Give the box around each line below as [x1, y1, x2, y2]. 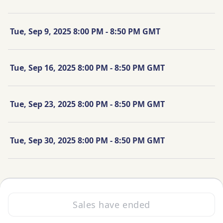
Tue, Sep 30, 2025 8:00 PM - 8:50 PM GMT [10, 134, 165, 146]
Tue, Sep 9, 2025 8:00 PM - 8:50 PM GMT [10, 25, 160, 37]
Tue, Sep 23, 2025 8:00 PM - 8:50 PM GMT [10, 98, 165, 110]
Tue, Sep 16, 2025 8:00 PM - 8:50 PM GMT [10, 62, 165, 73]
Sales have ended [73, 199, 150, 211]
